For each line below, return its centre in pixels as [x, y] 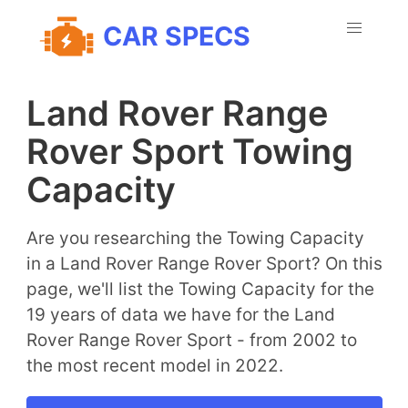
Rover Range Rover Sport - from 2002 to [191, 340]
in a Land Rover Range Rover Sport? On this [204, 263]
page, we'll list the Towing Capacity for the [200, 289]
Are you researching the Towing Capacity [195, 238]
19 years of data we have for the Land [180, 314]
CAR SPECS [176, 36]
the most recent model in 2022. [154, 365]
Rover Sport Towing [189, 151]
